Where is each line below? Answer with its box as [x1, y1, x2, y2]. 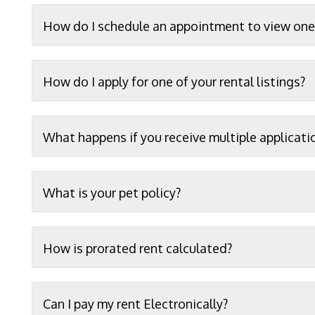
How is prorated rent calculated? [43, 240, 232, 256]
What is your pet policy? [43, 185, 181, 200]
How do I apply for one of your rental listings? [43, 74, 305, 89]
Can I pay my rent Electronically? [43, 296, 228, 311]
